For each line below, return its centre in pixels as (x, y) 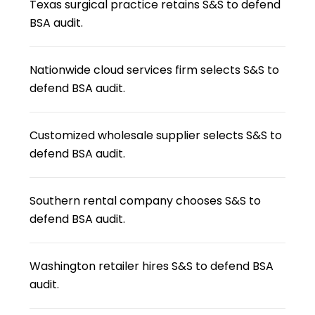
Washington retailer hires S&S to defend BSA (152, 266)
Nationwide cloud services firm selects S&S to (155, 70)
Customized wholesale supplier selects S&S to (156, 135)
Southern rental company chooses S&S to (146, 201)
